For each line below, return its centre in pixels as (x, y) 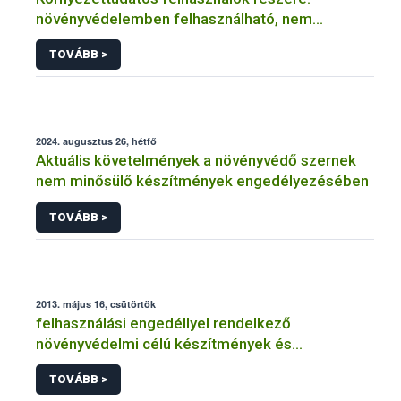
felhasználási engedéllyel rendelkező (163, 323)
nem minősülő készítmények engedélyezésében (202, 181)
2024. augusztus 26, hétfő (96, 141)
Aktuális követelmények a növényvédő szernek (196, 161)
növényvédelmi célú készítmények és (164, 343)
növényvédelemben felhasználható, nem (174, 18)
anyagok (167, 364)
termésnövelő (85, 364)
